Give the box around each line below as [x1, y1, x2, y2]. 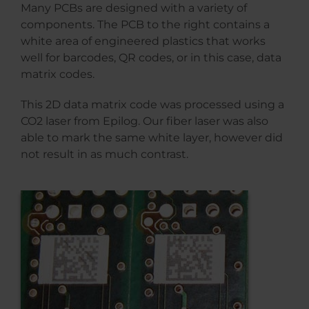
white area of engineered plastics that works [21, 34, 266, 48]
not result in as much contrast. [21, 148, 188, 161]
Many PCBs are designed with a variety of [21, 1, 247, 15]
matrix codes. [21, 68, 94, 81]
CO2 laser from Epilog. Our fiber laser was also [21, 114, 268, 128]
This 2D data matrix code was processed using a [21, 98, 284, 112]
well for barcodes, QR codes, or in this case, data [21, 51, 281, 65]
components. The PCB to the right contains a [21, 18, 270, 32]
